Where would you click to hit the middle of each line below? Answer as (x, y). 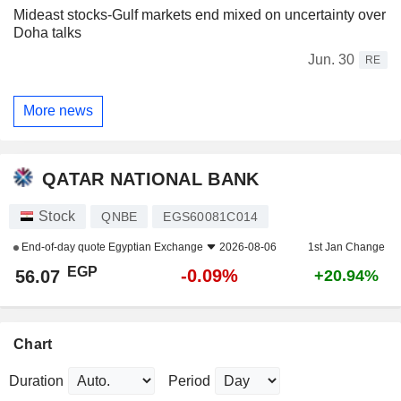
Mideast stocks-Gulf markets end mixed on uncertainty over (200, 14)
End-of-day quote (64, 247)
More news (58, 111)
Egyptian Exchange (156, 247)
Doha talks (47, 32)
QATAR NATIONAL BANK (151, 179)
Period (189, 381)
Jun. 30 (331, 59)
